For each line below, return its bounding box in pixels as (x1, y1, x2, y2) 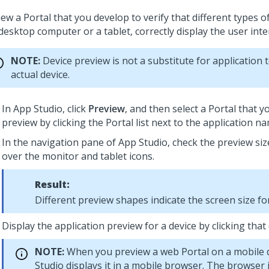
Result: (35, 178, 70, 191)
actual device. (11, 68, 70, 81)
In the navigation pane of (2, 136, 118, 149)
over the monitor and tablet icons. (2, 150, 154, 163)
